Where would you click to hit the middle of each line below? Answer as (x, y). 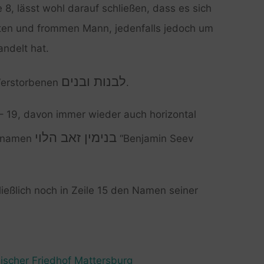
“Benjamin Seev (155, 138)
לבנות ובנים (93, 81)
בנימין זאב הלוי (75, 137)
